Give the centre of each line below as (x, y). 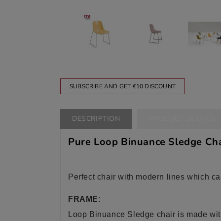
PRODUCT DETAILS (182, 119)
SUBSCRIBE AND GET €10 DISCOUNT (123, 86)
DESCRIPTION (96, 119)
